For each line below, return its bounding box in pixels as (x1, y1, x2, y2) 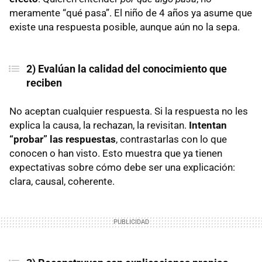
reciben (26, 76, 62, 89)
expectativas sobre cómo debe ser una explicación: (9, 161, 235, 173)
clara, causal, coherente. (9, 175, 115, 187)
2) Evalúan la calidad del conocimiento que (26, 62, 227, 75)
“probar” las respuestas (9, 133, 116, 145)
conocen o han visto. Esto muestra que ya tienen (9, 147, 222, 159)
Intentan (189, 119, 227, 131)
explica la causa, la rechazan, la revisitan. (9, 119, 189, 131)
